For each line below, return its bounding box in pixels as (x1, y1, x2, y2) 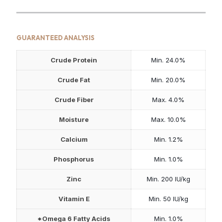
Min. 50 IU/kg (148, 194, 188, 203)
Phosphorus (54, 155, 94, 163)
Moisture (59, 115, 89, 123)
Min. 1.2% (154, 135, 183, 143)
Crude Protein (51, 55, 97, 64)
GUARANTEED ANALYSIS (16, 33, 95, 42)
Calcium (60, 135, 88, 143)
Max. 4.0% (152, 95, 184, 104)
